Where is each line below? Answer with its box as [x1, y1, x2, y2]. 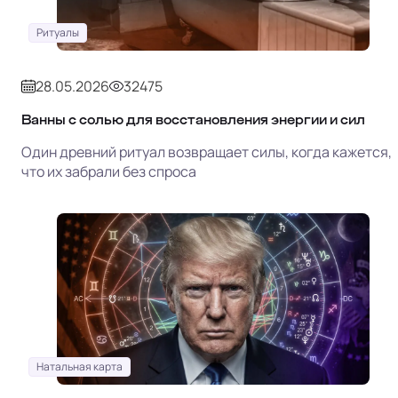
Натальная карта [36, 358, 123, 374]
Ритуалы [36, 24, 79, 40]
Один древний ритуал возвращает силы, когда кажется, [21, 141, 392, 162]
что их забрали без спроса [21, 161, 196, 181]
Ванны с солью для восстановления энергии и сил [21, 112, 365, 126]
